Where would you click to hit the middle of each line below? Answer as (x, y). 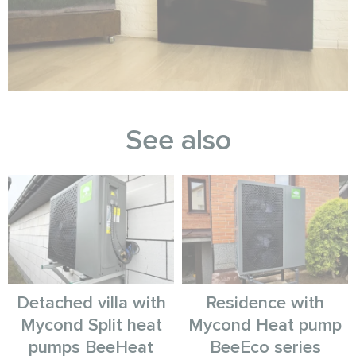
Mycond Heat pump (265, 326)
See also (178, 140)
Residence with (265, 304)
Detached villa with (91, 304)
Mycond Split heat (91, 326)
